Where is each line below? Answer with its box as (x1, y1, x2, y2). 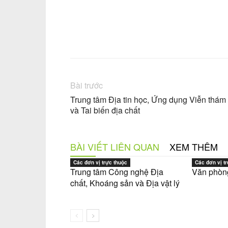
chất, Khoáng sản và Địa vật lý (70, 177, 180, 189)
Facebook (159, 33, 185, 41)
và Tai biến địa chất (70, 104, 140, 116)
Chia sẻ (96, 34, 116, 41)
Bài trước (70, 79, 103, 91)
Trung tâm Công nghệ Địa (70, 166, 163, 178)
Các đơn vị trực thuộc (73, 159, 127, 166)
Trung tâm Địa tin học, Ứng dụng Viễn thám (70, 94, 226, 105)
